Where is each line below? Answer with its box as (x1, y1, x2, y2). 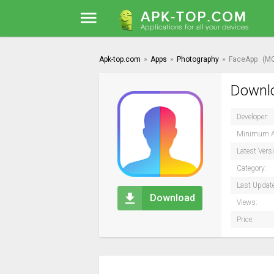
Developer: (237, 113, 268, 121)
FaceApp (229, 55, 257, 64)
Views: (237, 198, 257, 207)
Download (149, 192, 195, 204)
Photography (177, 55, 219, 64)
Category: (237, 164, 267, 172)
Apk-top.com (99, 55, 141, 64)
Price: (237, 215, 254, 224)
